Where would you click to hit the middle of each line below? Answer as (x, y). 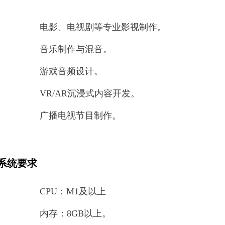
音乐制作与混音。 (76, 49)
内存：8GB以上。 (75, 213)
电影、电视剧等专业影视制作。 (103, 27)
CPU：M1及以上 (73, 191)
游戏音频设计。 (71, 71)
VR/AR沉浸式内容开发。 (90, 93)
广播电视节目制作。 (80, 115)
